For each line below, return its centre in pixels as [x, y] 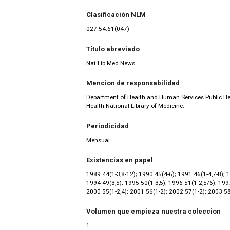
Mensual [98, 140]
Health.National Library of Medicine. [135, 106]
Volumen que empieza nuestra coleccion [154, 212]
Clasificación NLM [116, 15]
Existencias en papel [120, 160]
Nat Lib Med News [111, 63]
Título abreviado [113, 49]
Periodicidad [108, 126]
